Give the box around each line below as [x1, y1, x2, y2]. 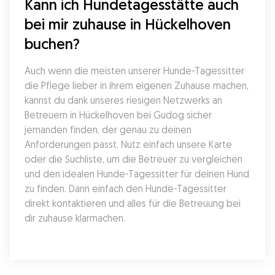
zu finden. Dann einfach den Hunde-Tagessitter [25, 182, 227, 195]
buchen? [25, 34, 80, 53]
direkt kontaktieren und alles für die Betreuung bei [25, 197, 241, 209]
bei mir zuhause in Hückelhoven [25, 15, 231, 33]
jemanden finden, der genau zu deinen [25, 123, 192, 136]
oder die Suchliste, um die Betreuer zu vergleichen [25, 153, 242, 165]
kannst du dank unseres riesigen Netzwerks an [25, 94, 222, 106]
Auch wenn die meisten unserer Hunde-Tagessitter [25, 64, 244, 77]
